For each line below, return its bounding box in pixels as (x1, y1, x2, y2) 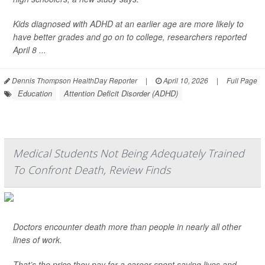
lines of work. (13, 234, 62, 245)
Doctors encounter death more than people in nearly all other (13, 221, 241, 232)
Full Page (227, 75, 257, 85)
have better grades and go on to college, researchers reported (13, 31, 247, 43)
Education (18, 88, 52, 99)
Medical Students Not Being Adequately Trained (13, 146, 244, 160)
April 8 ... (13, 44, 46, 56)
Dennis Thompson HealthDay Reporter (10, 75, 137, 85)
